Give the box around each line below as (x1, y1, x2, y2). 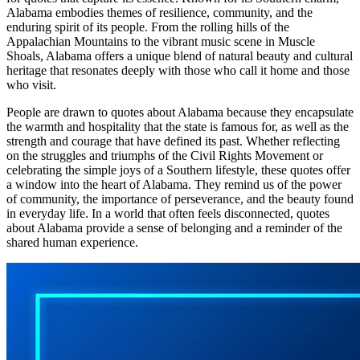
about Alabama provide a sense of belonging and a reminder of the (6, 221, 342, 235)
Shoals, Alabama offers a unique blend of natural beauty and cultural (6, 49, 353, 63)
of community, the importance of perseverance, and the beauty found (6, 192, 354, 207)
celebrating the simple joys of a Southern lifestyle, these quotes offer (6, 163, 350, 178)
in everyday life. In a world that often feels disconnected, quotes (6, 207, 329, 221)
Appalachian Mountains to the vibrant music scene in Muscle (6, 35, 315, 49)
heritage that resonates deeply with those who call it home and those (6, 63, 350, 78)
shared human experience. (6, 235, 138, 250)
